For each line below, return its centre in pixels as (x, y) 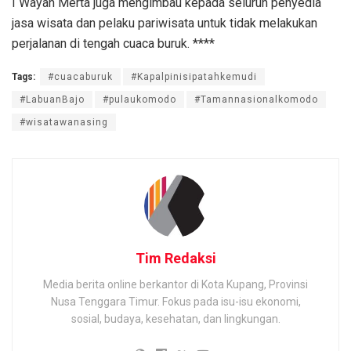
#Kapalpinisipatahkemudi (194, 77)
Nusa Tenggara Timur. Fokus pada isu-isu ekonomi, (175, 301)
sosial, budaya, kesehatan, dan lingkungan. (175, 318)
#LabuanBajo (52, 100)
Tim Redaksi (175, 258)
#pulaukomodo (139, 100)
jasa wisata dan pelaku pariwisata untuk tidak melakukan (165, 24)
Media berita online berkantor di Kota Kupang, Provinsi (175, 284)
